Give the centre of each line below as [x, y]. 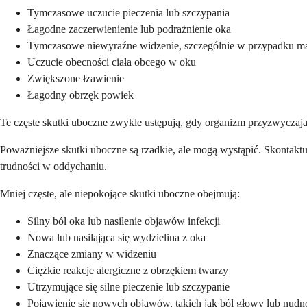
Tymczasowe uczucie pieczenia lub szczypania [128, 13]
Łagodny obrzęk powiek [81, 95]
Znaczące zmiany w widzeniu [92, 254]
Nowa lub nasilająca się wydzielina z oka [116, 238]
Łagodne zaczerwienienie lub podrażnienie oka [129, 29]
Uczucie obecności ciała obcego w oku [112, 62]
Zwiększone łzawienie [76, 79]
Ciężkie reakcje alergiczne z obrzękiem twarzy [128, 271]
